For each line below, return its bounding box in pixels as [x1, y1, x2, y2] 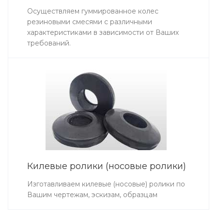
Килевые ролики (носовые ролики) [27, 160, 186, 171]
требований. [27, 38, 71, 47]
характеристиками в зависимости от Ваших [27, 28, 179, 37]
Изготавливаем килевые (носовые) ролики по [27, 179, 185, 188]
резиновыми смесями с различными [27, 17, 152, 26]
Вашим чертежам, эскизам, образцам [27, 190, 157, 199]
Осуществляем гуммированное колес [27, 6, 158, 15]
